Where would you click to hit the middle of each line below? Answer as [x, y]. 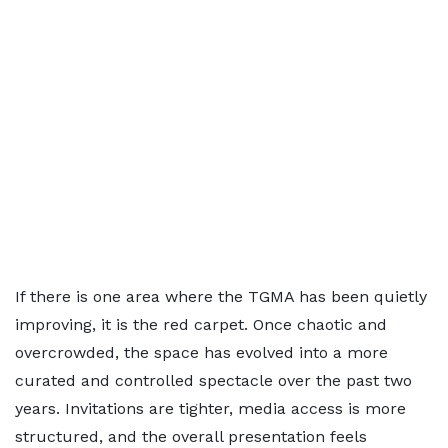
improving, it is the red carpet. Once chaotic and [201, 324]
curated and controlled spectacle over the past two [213, 380]
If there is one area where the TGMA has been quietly [221, 296]
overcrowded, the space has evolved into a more [201, 352]
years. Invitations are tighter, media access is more [210, 408]
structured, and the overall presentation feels [191, 436]
